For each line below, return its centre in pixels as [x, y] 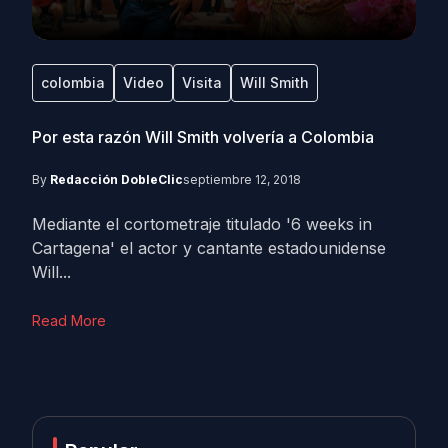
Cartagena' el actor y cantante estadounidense [209, 248]
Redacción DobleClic [116, 179]
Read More [69, 320]
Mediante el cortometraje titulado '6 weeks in [202, 224]
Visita [202, 82]
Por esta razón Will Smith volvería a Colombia [203, 137]
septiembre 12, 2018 [242, 179]
